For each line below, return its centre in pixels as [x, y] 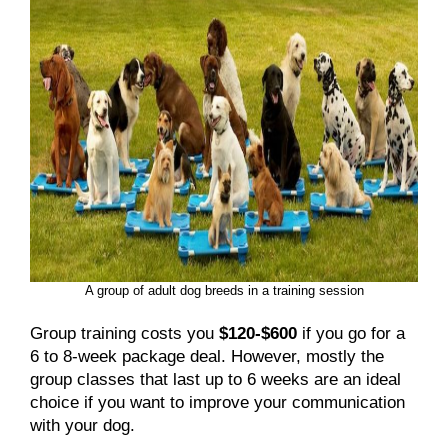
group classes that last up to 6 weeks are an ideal [215, 379]
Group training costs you [124, 333]
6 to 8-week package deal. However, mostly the [207, 356]
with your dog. [82, 425]
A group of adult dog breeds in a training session [224, 290]
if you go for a [351, 333]
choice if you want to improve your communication [217, 402]
